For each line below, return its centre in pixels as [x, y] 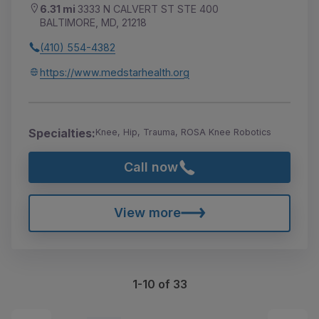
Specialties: [62, 133]
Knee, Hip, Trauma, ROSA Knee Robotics [183, 132]
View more [147, 213]
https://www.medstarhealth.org [115, 72]
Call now [151, 167]
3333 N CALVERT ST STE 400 [148, 9]
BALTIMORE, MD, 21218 [93, 22]
